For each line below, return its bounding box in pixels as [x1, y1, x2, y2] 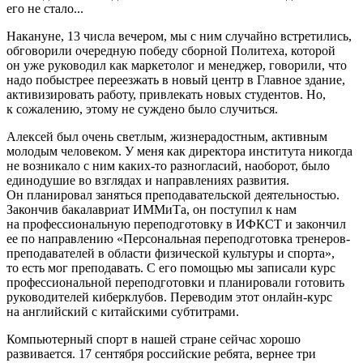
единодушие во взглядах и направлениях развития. [6, 173, 289, 187]
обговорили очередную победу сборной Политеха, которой [6, 43, 335, 58]
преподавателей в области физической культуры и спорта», [6, 246, 335, 260]
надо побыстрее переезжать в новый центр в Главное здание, [6, 72, 345, 87]
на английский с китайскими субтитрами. [6, 304, 239, 318]
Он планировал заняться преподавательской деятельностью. [6, 187, 340, 202]
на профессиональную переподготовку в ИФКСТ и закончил [6, 216, 346, 231]
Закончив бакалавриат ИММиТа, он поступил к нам [6, 202, 297, 216]
